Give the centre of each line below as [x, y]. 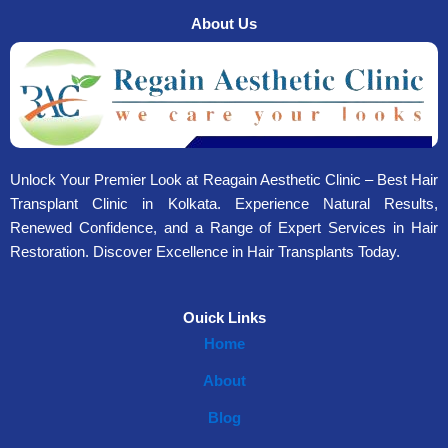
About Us [224, 23]
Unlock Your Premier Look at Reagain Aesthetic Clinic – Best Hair [224, 179]
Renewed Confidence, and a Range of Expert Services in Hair [224, 227]
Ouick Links [224, 318]
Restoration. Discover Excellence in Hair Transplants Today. [205, 251]
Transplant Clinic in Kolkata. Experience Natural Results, [224, 203]
